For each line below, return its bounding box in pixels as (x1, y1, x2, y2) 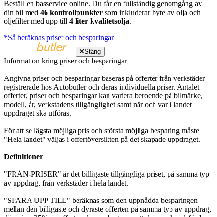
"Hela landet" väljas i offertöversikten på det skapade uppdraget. (4, 135, 200, 143)
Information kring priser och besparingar (4, 56, 127, 65)
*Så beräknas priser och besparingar (4, 33, 114, 42)
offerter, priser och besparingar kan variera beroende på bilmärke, (4, 91, 202, 100)
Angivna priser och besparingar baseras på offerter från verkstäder (4, 74, 205, 82)
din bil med (4, 8, 40, 16)
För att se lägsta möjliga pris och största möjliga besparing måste (4, 126, 199, 135)
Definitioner (4, 152, 43, 161)
